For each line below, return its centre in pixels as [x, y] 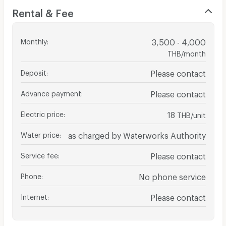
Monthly [34, 40]
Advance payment [51, 92]
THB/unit [191, 114]
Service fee [39, 154]
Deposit [33, 71]
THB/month [186, 52]
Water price [40, 133]
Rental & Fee [43, 11]
